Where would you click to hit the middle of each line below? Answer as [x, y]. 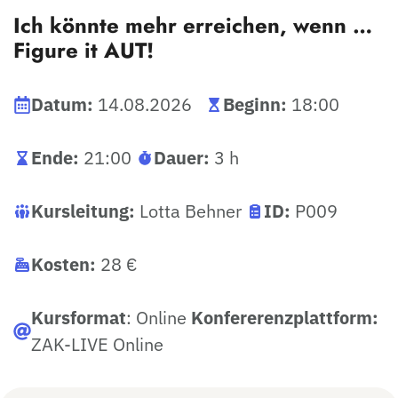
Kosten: [64, 264]
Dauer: [182, 158]
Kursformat [79, 318]
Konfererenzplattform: [285, 318]
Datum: [62, 104]
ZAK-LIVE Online [97, 344]
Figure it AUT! [84, 50]
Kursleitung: [85, 211]
